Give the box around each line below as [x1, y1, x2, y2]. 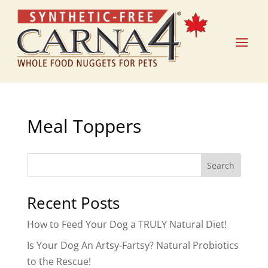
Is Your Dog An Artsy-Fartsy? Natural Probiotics [26, 239, 239, 252]
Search [207, 160, 235, 172]
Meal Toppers [26, 114, 141, 139]
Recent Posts [26, 192, 120, 214]
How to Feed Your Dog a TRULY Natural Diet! [26, 218, 227, 232]
